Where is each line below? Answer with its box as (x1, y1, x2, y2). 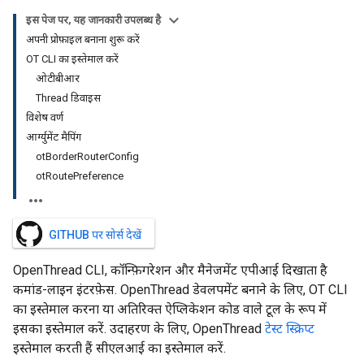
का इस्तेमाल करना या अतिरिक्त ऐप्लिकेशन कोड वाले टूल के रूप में (13, 301, 327, 317)
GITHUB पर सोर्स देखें (49, 228, 141, 241)
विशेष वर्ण (26, 111, 63, 123)
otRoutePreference (36, 170, 123, 182)
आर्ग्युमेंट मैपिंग (26, 131, 81, 143)
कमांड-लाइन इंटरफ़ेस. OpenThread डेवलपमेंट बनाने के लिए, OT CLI (13, 282, 348, 297)
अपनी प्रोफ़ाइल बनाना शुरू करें (26, 33, 140, 45)
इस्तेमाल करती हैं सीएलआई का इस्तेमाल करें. (13, 340, 226, 356)
